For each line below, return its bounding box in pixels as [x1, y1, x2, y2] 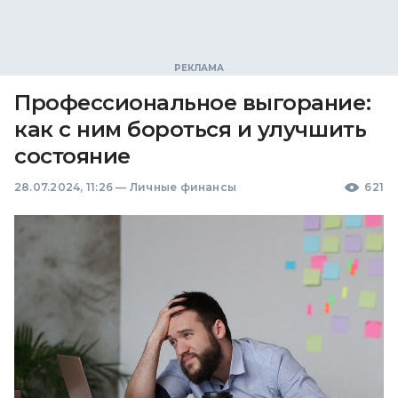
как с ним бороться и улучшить [14, 116, 367, 143]
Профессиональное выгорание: [14, 90, 371, 116]
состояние [14, 143, 131, 170]
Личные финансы [129, 180, 237, 195]
